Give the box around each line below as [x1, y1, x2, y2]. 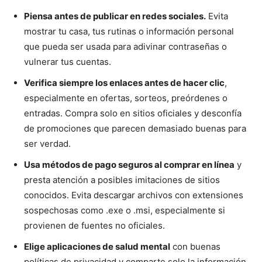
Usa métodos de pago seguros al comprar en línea [24, 159, 235, 171]
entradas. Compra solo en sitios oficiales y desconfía [24, 108, 242, 119]
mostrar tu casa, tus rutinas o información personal [24, 26, 234, 37]
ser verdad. [24, 138, 71, 150]
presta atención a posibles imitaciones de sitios [24, 174, 220, 186]
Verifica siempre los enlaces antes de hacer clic [24, 77, 225, 89]
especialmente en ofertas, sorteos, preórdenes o [24, 92, 227, 104]
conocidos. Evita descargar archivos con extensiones [24, 189, 243, 201]
